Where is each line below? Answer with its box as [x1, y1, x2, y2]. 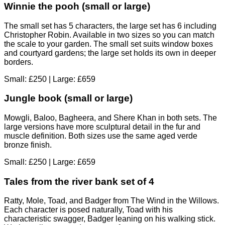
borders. [4, 57, 33, 66]
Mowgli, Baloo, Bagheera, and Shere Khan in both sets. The [4, 113, 217, 122]
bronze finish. [4, 140, 52, 149]
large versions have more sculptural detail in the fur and [4, 122, 200, 131]
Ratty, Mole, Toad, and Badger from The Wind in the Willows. [4, 196, 219, 205]
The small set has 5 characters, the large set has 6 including [4, 21, 216, 30]
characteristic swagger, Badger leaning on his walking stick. [4, 214, 215, 223]
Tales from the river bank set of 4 [4, 176, 154, 187]
